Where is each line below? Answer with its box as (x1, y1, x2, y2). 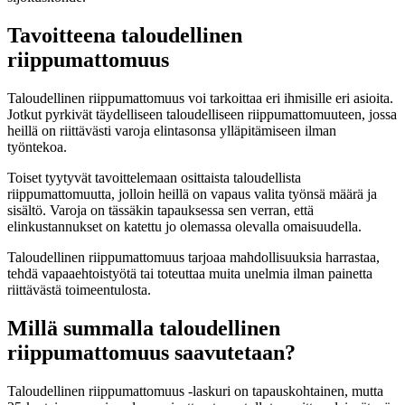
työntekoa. (7, 138, 67, 155)
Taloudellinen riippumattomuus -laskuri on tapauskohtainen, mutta (7, 382, 383, 399)
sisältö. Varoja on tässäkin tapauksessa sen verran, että (7, 202, 314, 218)
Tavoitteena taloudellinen (7, 23, 242, 47)
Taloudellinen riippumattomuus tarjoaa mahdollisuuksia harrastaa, (7, 249, 380, 265)
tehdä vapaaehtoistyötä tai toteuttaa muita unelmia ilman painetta (7, 265, 372, 281)
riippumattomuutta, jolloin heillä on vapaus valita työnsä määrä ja (7, 185, 377, 202)
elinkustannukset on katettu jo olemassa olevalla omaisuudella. (7, 218, 362, 234)
